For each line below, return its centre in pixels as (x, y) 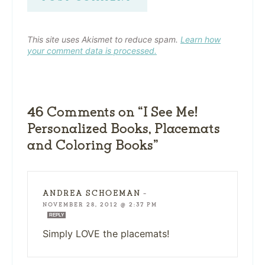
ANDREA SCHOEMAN (92, 193)
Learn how (201, 39)
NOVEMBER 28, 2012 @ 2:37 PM (100, 204)
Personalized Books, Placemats (124, 128)
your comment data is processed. (92, 50)
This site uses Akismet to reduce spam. (104, 39)
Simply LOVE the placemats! (106, 233)
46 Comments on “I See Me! (112, 111)
